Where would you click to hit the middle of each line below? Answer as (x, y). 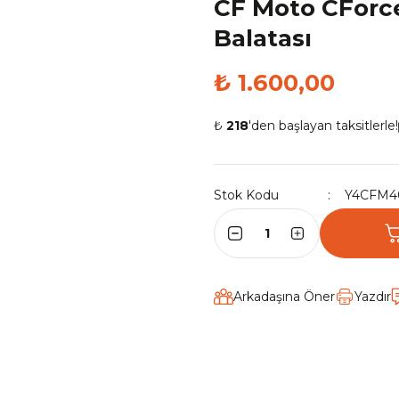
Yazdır (373, 297)
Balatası (263, 38)
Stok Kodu (246, 195)
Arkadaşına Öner (284, 297)
